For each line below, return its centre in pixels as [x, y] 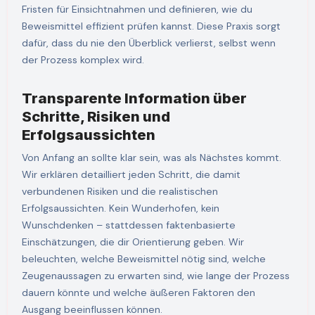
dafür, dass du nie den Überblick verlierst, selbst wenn [148, 43]
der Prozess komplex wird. [83, 60]
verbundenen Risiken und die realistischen [120, 191]
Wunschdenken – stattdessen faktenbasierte [128, 225]
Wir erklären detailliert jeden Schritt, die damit [131, 174]
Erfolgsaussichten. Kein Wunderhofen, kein [120, 208]
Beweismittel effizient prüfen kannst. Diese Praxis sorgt [151, 26]
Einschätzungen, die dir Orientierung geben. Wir [133, 242]
